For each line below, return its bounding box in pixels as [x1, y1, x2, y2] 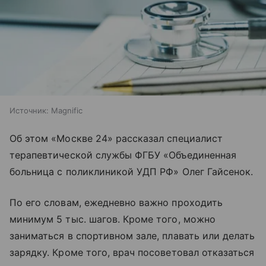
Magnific [51, 105, 83, 115]
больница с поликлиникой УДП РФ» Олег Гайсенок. [9, 165, 254, 178]
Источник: [9, 105, 49, 115]
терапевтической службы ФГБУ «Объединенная [9, 148, 236, 161]
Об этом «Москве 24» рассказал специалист [9, 132, 223, 144]
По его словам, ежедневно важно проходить [9, 196, 223, 208]
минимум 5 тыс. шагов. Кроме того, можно [9, 213, 216, 225]
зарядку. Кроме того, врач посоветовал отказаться [9, 246, 255, 258]
